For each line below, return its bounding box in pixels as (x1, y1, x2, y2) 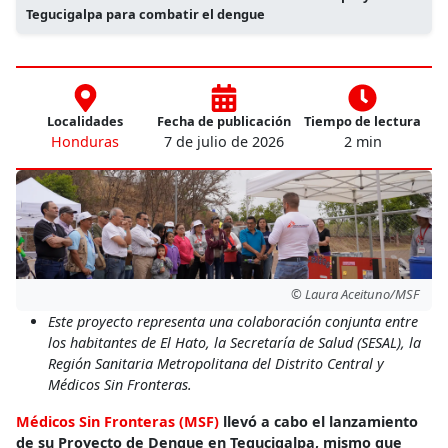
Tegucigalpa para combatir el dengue (26, 4, 268, 23)
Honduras (51, 132, 120, 152)
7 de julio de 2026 (163, 132, 284, 152)
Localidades (47, 112, 124, 131)
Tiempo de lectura (304, 112, 422, 131)
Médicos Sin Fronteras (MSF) (16, 411, 219, 431)
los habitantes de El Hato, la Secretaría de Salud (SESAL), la (48, 332, 421, 352)
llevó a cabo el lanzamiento (219, 411, 418, 431)
